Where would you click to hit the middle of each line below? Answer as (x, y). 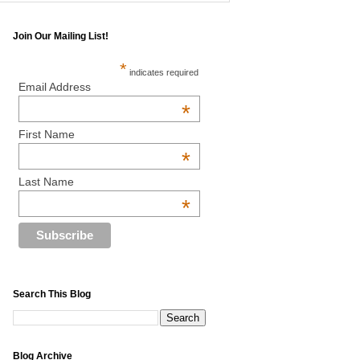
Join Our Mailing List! (61, 37)
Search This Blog (52, 295)
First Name (47, 135)
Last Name (47, 182)
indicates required (162, 73)
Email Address (55, 87)
